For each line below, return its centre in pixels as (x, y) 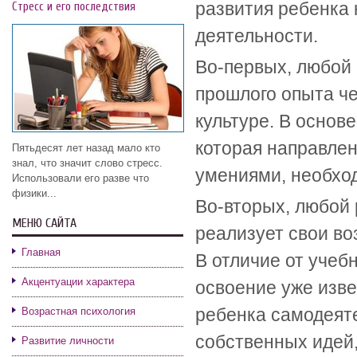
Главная (41, 252)
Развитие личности (68, 341)
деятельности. (257, 36)
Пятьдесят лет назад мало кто (86, 148)
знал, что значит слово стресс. (87, 163)
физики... (34, 193)
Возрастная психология (78, 311)
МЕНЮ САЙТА (44, 223)
